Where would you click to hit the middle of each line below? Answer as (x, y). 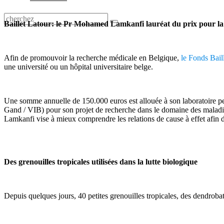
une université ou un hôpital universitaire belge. (78, 67)
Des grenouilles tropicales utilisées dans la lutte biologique (101, 162)
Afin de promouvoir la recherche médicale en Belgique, (92, 58)
